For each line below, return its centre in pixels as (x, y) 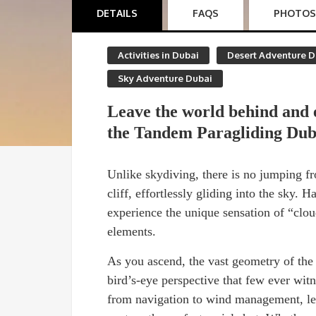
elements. (132, 231)
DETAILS (117, 13)
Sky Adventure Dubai (165, 78)
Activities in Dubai (158, 55)
